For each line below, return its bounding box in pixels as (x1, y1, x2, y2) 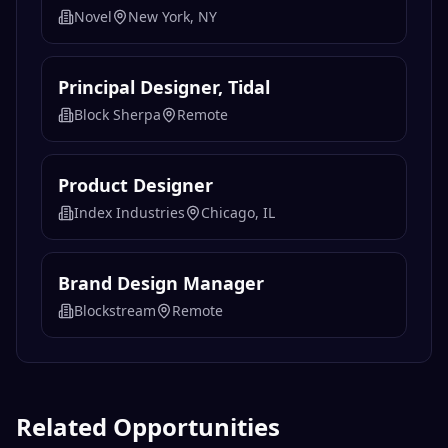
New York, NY (128, 7, 217, 27)
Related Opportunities (16, 410, 280, 444)
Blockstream (74, 301, 156, 321)
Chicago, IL (201, 203, 275, 223)
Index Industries (74, 203, 185, 223)
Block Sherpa (74, 105, 161, 125)
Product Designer (58, 173, 213, 198)
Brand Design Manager (58, 271, 264, 296)
